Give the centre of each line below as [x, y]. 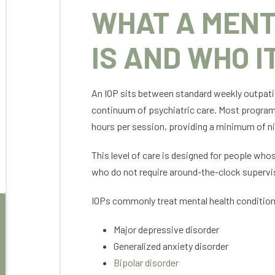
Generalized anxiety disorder [171, 246]
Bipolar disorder [146, 262]
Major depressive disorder [166, 229]
